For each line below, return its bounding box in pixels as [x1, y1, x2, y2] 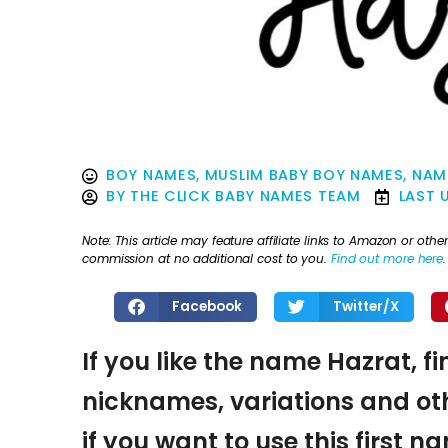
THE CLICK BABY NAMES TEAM [130, 186, 361, 207]
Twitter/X [332, 296, 399, 316]
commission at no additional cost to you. [82, 249, 331, 267]
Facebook [172, 296, 243, 316]
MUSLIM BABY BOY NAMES [204, 165, 404, 186]
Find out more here [330, 249, 444, 267]
